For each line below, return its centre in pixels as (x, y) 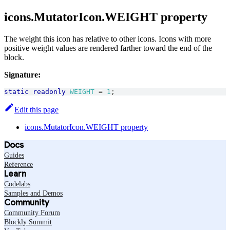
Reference (18, 164)
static (16, 91)
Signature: (22, 74)
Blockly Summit (28, 222)
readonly (49, 91)
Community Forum (32, 213)
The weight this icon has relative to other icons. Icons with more (108, 39)
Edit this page (36, 109)
